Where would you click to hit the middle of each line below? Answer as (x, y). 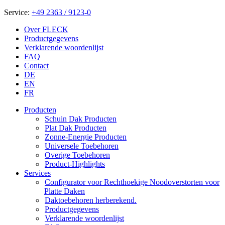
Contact (36, 66)
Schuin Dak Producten (81, 119)
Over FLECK (46, 29)
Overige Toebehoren (77, 155)
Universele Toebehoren (82, 146)
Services (37, 173)
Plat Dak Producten (76, 128)
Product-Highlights (75, 164)
